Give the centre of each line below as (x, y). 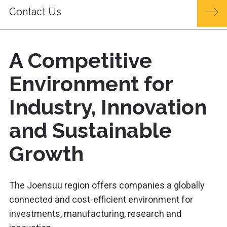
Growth (47, 154)
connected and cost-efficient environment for (101, 200)
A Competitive (81, 60)
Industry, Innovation (108, 107)
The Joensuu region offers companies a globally (107, 185)
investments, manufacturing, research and (96, 214)
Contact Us (35, 11)
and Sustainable (91, 130)
